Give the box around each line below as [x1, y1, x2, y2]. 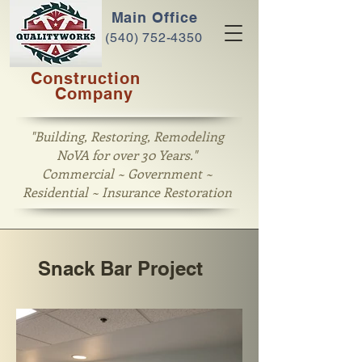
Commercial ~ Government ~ [41, 165, 213, 182]
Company [55, 84, 133, 103]
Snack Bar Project [38, 257, 203, 280]
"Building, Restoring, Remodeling [30, 128, 224, 145]
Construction [31, 69, 141, 88]
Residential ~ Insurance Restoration [22, 183, 232, 200]
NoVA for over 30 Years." [57, 146, 197, 163]
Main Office [111, 8, 198, 26]
